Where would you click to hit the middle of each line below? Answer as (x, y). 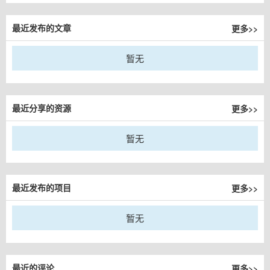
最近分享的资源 (42, 108)
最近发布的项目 (42, 188)
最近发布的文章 (42, 28)
